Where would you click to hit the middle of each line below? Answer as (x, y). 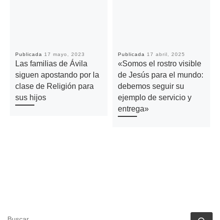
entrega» (134, 109)
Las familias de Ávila (52, 63)
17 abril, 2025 (166, 54)
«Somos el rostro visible (160, 63)
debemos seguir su (151, 86)
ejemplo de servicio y (155, 97)
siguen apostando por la (57, 75)
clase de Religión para (55, 86)
